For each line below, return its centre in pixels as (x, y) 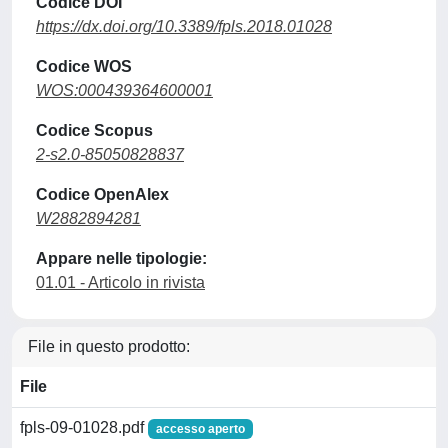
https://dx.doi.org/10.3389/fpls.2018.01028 (184, 26)
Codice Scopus (94, 130)
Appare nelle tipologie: (121, 258)
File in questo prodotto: (109, 346)
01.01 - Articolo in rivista (120, 282)
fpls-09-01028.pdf (84, 427)
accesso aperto (200, 429)
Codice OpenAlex (102, 194)
